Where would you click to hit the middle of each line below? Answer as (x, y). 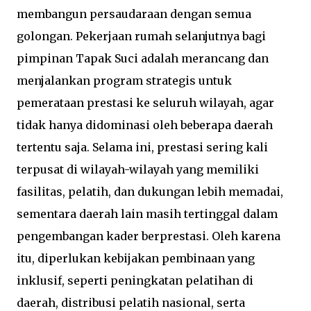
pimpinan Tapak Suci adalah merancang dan (143, 58)
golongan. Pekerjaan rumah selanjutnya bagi (141, 36)
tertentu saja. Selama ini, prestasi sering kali (142, 147)
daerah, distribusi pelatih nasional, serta (131, 302)
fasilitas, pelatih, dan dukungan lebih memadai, (150, 191)
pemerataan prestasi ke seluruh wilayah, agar (145, 102)
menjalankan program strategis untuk (124, 80)
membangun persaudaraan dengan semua (134, 14)
